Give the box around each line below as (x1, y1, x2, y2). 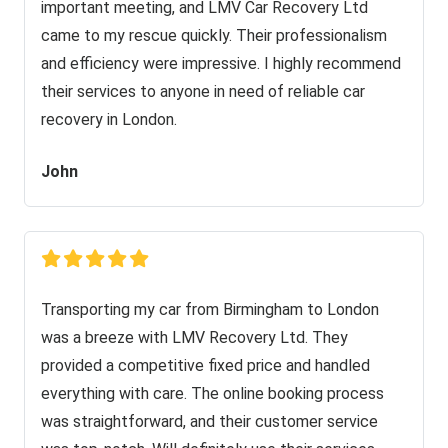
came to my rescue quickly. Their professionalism (41, 25, 387, 45)
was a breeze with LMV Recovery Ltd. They (41, 327, 348, 347)
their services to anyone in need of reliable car (41, 81, 365, 101)
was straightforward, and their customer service (41, 411, 378, 431)
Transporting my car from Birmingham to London (41, 299, 379, 319)
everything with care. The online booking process (41, 383, 384, 403)
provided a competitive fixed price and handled (41, 355, 370, 375)
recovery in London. (41, 109, 177, 129)
